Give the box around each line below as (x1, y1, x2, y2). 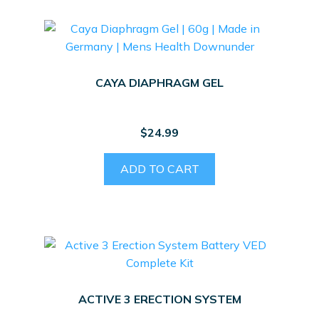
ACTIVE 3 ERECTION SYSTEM (78, 291, 241, 306)
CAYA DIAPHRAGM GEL (95, 75, 224, 90)
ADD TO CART (120, 162, 199, 177)
